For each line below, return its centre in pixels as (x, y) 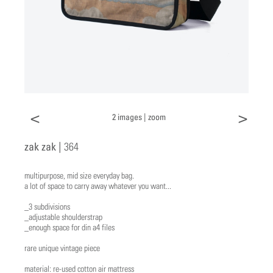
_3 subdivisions (47, 206)
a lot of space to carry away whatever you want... (98, 186)
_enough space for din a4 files (69, 227)
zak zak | (43, 146)
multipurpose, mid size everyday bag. (79, 175)
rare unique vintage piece (62, 248)
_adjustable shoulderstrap (63, 217)
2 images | (130, 116)
